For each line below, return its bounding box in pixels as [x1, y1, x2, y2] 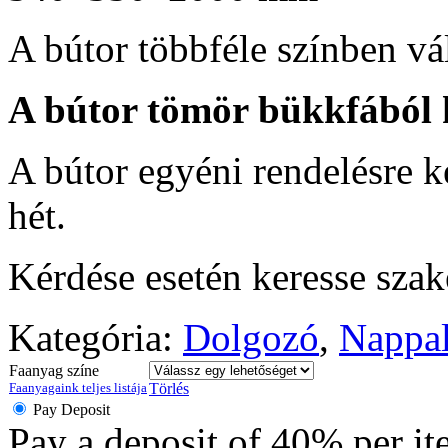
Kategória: [8, 315, 183, 359]
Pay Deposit [33, 400, 110, 418]
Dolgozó [183, 315, 319, 359]
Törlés [149, 379, 189, 397]
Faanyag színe [9, 361, 99, 379]
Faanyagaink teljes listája [9, 379, 147, 395]
